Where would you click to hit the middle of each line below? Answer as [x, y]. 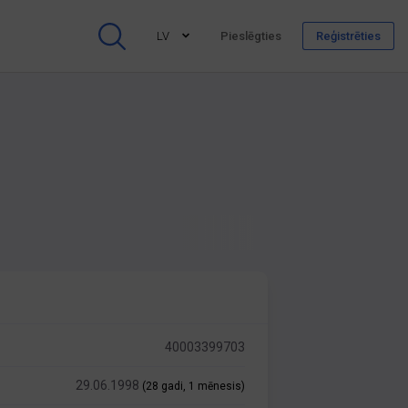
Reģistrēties [348, 36]
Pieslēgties [251, 36]
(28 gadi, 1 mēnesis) [194, 386]
